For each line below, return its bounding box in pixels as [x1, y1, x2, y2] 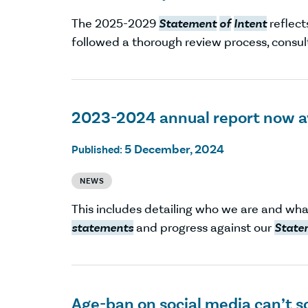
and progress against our [133, 220, 274, 236]
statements [71, 220, 133, 236]
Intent [234, 15, 267, 31]
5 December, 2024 [124, 142, 224, 157]
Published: [71, 143, 124, 157]
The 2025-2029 [71, 15, 159, 31]
